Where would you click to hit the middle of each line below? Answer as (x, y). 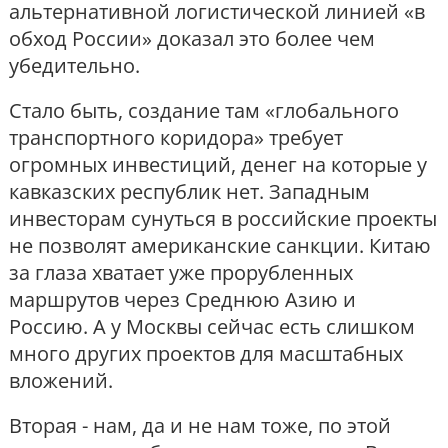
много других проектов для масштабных (206, 354)
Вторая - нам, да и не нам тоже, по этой (200, 426)
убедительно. (74, 66)
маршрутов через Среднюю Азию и (182, 300)
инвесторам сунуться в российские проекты (223, 219)
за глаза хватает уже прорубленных (181, 273)
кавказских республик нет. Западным (189, 192)
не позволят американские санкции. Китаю (220, 246)
